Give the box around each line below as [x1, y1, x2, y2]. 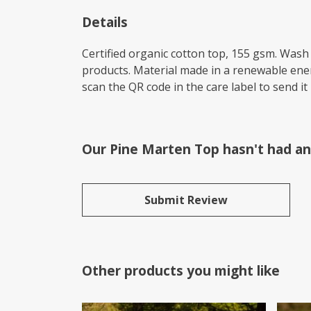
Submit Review [144, 192, 228, 208]
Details [82, 12, 128, 31]
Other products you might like [82, 260, 280, 280]
